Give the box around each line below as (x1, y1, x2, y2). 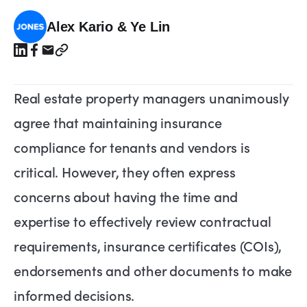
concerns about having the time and (14, 186, 238, 206)
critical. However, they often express (14, 162, 236, 182)
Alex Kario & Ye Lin (47, 19, 171, 35)
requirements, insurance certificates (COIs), (14, 236, 282, 256)
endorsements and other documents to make (14, 260, 292, 280)
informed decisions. (14, 285, 135, 305)
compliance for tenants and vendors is (14, 137, 250, 157)
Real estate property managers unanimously (14, 88, 289, 108)
